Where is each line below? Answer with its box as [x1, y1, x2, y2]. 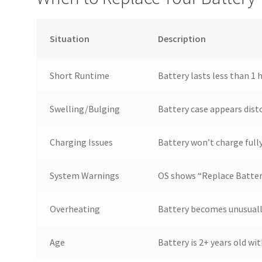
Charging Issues [49, 136, 113, 149]
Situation [49, 33, 89, 45]
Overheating [49, 203, 100, 215]
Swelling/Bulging [49, 103, 120, 115]
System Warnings [49, 170, 119, 182]
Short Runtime [49, 70, 109, 82]
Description [157, 33, 206, 45]
